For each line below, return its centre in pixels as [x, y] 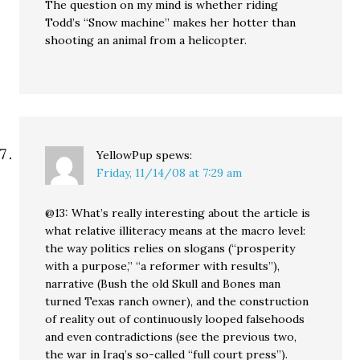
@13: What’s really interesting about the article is [178, 213]
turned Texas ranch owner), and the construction [177, 302]
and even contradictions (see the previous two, [171, 337]
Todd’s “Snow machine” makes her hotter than [171, 23]
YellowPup [125, 155]
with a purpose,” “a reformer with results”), [163, 266]
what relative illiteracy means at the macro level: [176, 231]
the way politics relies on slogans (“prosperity [170, 249]
